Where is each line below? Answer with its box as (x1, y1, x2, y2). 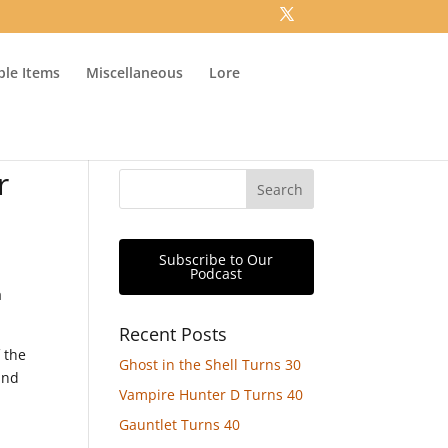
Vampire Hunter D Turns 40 (119, 385, 304, 404)
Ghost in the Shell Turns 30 (119, 355, 302, 374)
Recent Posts (119, 322, 228, 346)
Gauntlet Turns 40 (119, 415, 241, 434)
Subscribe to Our (159, 250, 274, 269)
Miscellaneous (86, 62, 184, 82)
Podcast (190, 264, 243, 283)
